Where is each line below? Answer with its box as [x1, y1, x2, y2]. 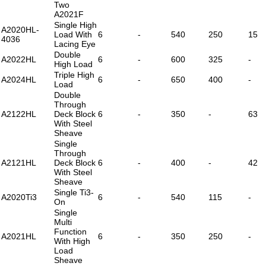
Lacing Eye [54, 39, 96, 49]
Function [54, 226, 87, 236]
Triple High [54, 69, 94, 80]
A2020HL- [1, 24, 39, 34]
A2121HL [1, 157, 36, 167]
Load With [54, 29, 92, 39]
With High [54, 236, 90, 246]
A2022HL [1, 54, 36, 64]
